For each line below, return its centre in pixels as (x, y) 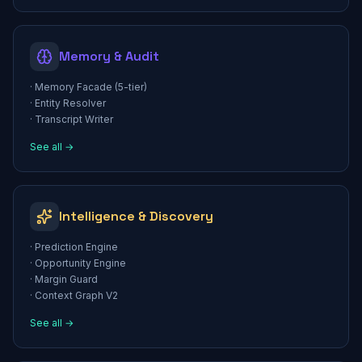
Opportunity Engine (80, 263)
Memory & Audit (109, 56)
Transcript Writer (74, 119)
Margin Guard (66, 279)
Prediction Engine (76, 247)
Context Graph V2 (76, 295)
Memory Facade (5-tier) (91, 87)
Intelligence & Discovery (136, 216)
